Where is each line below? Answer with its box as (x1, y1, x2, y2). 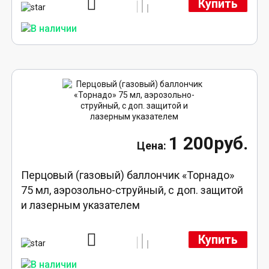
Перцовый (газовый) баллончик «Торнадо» (21, 169, 235, 182)
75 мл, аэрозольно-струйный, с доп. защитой (21, 184, 244, 197)
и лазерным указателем (21, 199, 141, 212)
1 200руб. (168, 133, 248, 154)
